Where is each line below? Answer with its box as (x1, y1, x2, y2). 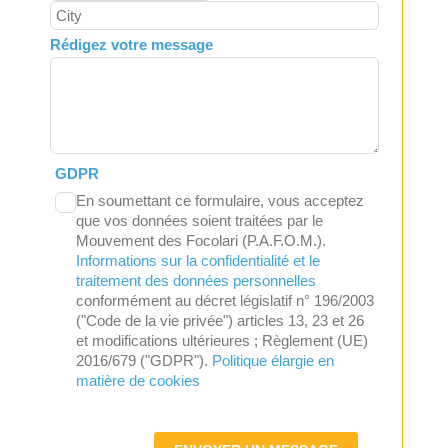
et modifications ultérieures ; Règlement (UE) (75, 331, 368, 349)
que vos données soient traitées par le (75, 211, 323, 229)
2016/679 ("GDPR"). (75, 351, 212, 369)
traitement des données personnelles (75, 271, 316, 289)
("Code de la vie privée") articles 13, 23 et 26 (75, 311, 364, 329)
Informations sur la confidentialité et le (75, 251, 320, 269)
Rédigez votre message (49, 35, 213, 53)
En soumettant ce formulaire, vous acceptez (75, 191, 364, 209)
